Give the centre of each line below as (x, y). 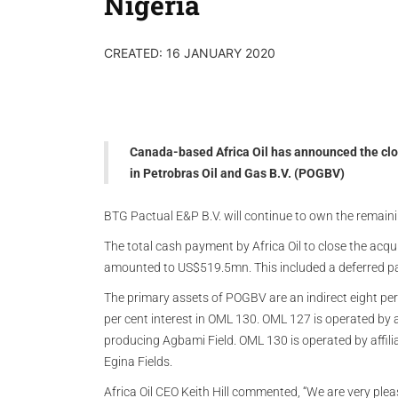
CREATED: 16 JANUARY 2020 (190, 53)
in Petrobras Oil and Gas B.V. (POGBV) (237, 173)
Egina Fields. (138, 362)
